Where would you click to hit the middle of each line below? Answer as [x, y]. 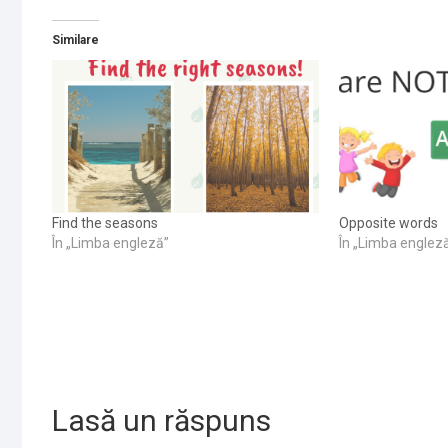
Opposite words [389, 222]
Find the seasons [105, 222]
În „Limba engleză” [110, 242]
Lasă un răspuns [161, 421]
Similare [75, 40]
